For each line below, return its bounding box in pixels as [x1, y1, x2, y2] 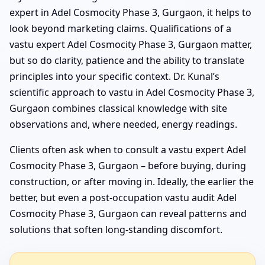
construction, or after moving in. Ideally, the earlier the [9, 174, 254, 188]
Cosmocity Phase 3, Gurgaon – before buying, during [9, 159, 246, 172]
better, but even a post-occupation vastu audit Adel [9, 190, 237, 204]
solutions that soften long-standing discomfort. [9, 222, 222, 236]
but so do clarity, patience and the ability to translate [9, 53, 244, 67]
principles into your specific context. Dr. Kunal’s [9, 69, 219, 83]
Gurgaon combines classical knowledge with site [9, 101, 227, 115]
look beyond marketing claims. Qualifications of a [9, 21, 231, 35]
